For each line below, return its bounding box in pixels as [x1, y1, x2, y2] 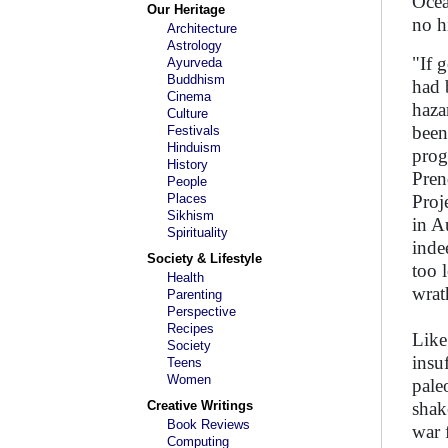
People [167, 174, 207, 189]
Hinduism [167, 140, 221, 155]
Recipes [167, 321, 214, 336]
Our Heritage [147, 2, 225, 17]
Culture [167, 106, 208, 121]
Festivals [167, 123, 220, 138]
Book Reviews [167, 417, 250, 432]
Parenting [167, 287, 222, 302]
